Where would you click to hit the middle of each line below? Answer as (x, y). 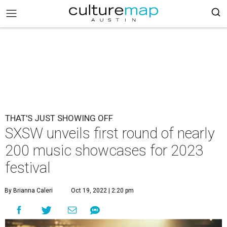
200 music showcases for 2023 (104, 150)
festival (28, 168)
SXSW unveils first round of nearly (110, 133)
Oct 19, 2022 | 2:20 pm (102, 191)
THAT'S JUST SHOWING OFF (59, 118)
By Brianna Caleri (29, 191)
